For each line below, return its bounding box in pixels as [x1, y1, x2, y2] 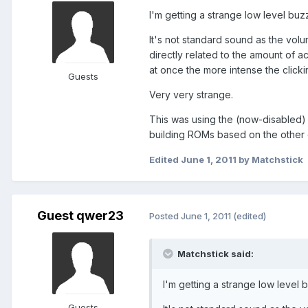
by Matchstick [236, 153, 303, 165]
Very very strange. [149, 88, 233, 100]
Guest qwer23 [37, 208, 124, 223]
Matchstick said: [175, 247, 254, 259]
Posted [149, 210, 181, 222]
